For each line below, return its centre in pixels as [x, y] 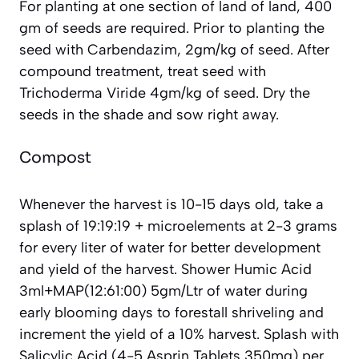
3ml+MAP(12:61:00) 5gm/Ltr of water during [163, 290]
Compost [55, 157]
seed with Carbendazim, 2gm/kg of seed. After [174, 49]
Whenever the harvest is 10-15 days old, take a [171, 204]
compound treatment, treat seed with [143, 71]
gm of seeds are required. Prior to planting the [172, 28]
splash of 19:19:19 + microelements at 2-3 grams [178, 226]
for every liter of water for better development [170, 247]
